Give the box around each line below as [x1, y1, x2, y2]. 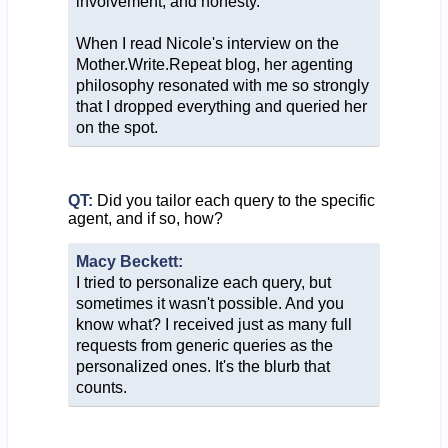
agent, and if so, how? [67, 209, 223, 227]
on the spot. [75, 118, 158, 136]
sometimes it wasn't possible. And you [75, 294, 344, 312]
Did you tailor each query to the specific [92, 191, 375, 209]
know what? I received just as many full [75, 315, 352, 333]
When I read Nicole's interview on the [75, 34, 339, 52]
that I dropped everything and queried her [75, 97, 367, 115]
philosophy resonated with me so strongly [75, 76, 369, 94]
